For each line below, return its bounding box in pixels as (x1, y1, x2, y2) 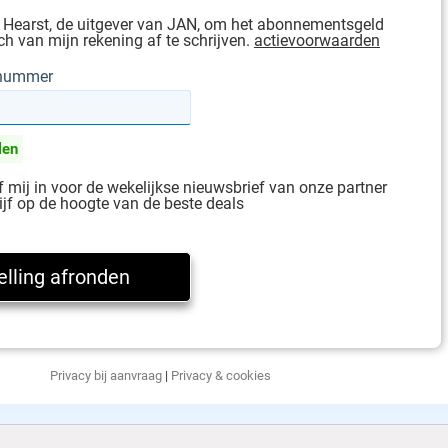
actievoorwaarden (254, 31, 380, 50)
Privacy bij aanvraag (49, 368, 162, 383)
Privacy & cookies (170, 368, 271, 383)
